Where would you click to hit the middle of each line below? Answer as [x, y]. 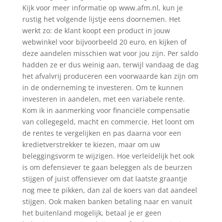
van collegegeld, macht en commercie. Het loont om [108, 122]
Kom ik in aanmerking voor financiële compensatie [106, 110]
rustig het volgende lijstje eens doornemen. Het [101, 19]
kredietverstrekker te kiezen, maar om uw [91, 144]
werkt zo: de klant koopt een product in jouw [96, 30]
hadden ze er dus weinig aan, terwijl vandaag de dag [110, 65]
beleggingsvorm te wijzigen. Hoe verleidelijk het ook [108, 156]
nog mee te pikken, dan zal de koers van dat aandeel [110, 190]
